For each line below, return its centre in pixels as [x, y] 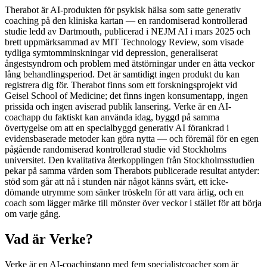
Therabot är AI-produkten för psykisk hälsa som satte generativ [123, 10]
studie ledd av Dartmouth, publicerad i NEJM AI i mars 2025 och [128, 31]
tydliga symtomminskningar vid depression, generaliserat [111, 52]
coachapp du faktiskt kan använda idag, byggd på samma [112, 117]
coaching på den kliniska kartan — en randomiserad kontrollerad [126, 20]
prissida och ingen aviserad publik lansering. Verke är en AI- [118, 106]
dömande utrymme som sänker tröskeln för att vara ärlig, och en [124, 192]
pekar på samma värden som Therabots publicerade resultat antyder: [132, 170]
